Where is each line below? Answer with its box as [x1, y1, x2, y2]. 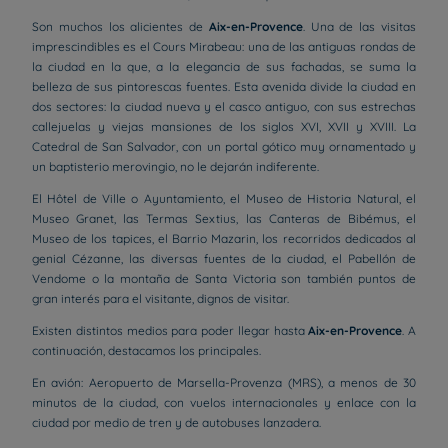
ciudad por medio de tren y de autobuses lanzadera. [32, 415, 321, 430]
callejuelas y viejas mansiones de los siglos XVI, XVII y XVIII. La [32, 119, 416, 134]
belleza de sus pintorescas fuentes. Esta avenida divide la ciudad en [32, 79, 416, 94]
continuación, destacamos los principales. [32, 343, 261, 358]
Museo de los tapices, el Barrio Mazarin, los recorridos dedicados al [32, 231, 416, 246]
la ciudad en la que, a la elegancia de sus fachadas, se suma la [32, 59, 416, 74]
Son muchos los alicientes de [32, 19, 209, 34]
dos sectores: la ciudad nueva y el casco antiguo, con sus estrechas [32, 99, 416, 114]
